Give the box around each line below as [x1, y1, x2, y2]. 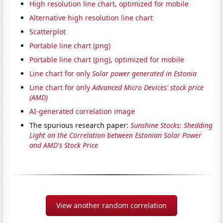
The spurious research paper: [29, 120, 131, 130]
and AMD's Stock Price [29, 140, 99, 150]
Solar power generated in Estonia [92, 69, 197, 79]
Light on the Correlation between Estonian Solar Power [29, 130, 202, 140]
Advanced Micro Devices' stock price [92, 83, 204, 93]
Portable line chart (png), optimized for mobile [29, 55, 185, 65]
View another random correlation [56, 201, 167, 211]
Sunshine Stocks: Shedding [130, 120, 213, 130]
